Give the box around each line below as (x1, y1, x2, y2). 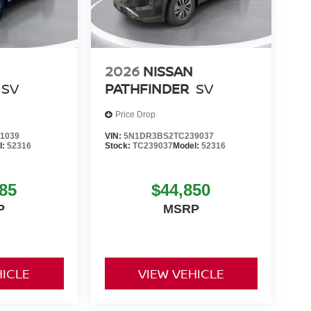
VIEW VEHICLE (137, 265, 224, 283)
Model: (172, 140, 201, 151)
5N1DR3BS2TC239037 (123, 131, 214, 141)
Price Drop (115, 110, 155, 120)
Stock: (104, 140, 133, 151)
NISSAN (142, 61, 193, 81)
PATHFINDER (104, 78, 189, 98)
